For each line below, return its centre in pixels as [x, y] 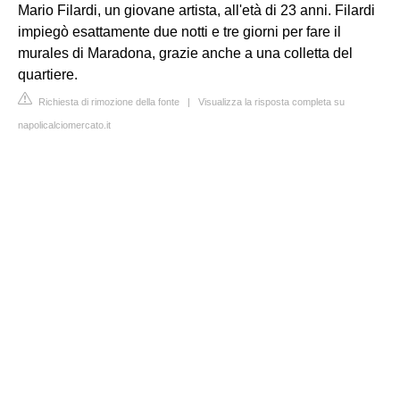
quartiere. [48, 75]
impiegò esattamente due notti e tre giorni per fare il [179, 32]
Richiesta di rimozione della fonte [108, 102]
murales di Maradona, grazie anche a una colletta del [185, 53]
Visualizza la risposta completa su [271, 102]
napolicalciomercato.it [64, 125]
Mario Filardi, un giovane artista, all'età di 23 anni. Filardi [196, 10]
